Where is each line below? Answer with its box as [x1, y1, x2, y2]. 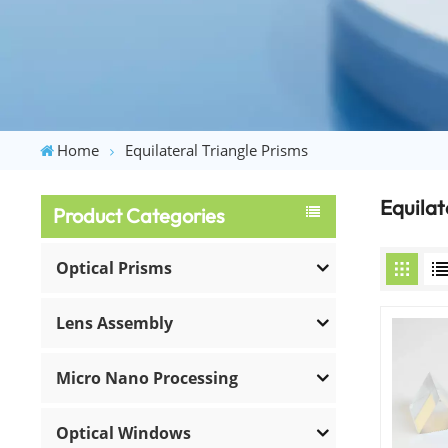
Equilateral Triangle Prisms [125, 139, 309, 160]
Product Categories [53, 203, 226, 229]
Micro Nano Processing [56, 366, 239, 389]
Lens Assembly [56, 311, 174, 334]
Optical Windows [56, 421, 192, 444]
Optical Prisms [56, 256, 173, 279]
